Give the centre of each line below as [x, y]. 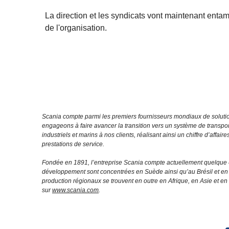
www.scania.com [75, 190]
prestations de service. [73, 144]
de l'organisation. [76, 28]
